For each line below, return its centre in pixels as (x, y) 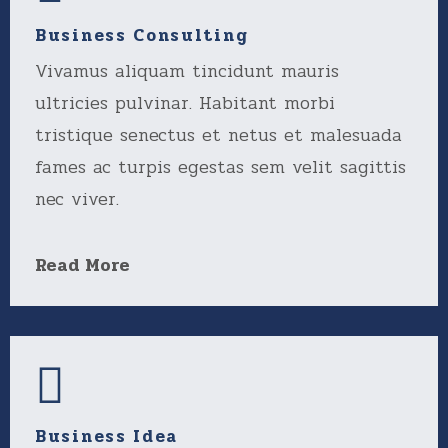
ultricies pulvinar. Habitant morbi (185, 103)
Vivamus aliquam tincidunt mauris (187, 71)
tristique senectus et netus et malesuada (218, 135)
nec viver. (77, 199)
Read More (82, 265)
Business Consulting (142, 35)
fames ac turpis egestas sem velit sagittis (220, 167)
